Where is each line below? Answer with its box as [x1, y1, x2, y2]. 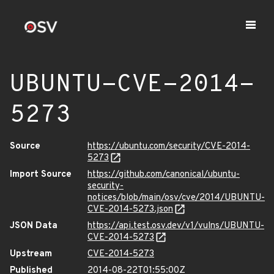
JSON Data [10, 220, 57, 232]
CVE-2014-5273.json [87, 204, 173, 215]
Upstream [10, 248, 52, 260]
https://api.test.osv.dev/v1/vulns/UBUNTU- [87, 220, 264, 232]
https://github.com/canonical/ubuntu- [87, 169, 240, 180]
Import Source [10, 169, 72, 180]
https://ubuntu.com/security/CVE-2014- [87, 141, 250, 152]
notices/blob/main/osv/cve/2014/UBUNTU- [87, 192, 265, 204]
